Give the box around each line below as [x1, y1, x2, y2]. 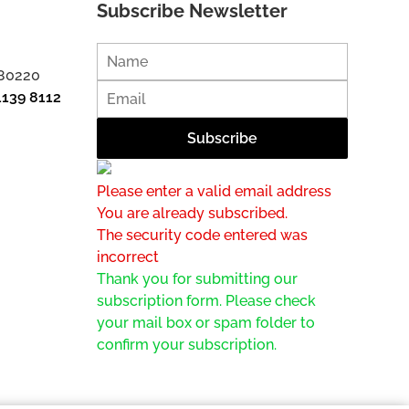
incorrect [96, 247, 159, 266]
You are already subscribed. [96, 204, 288, 222]
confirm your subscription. [96, 335, 277, 353]
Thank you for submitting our [96, 269, 298, 288]
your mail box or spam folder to [96, 313, 315, 331]
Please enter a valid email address [96, 182, 331, 200]
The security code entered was [96, 225, 308, 244]
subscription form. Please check [96, 291, 316, 309]
